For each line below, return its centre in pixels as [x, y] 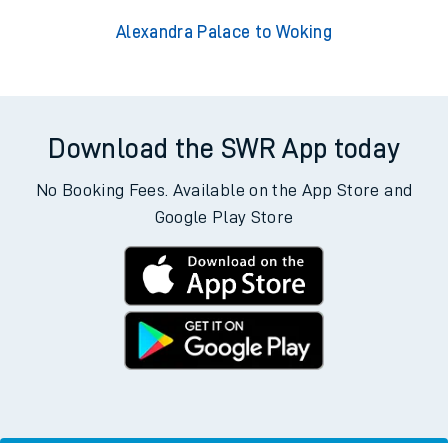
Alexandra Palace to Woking [224, 32]
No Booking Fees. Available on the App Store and [224, 190]
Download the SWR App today [224, 149]
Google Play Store [224, 217]
